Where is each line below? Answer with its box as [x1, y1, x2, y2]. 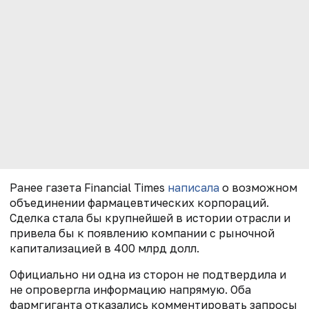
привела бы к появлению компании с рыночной [10, 226, 275, 241]
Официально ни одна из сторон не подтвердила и [10, 268, 286, 282]
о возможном [219, 181, 297, 195]
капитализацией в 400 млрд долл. [10, 241, 199, 256]
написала [168, 181, 219, 195]
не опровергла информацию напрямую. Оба [10, 283, 251, 297]
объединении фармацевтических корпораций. [10, 196, 269, 210]
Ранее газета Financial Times [10, 181, 168, 195]
